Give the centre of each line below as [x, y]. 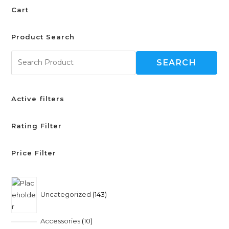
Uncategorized [65, 194]
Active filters [38, 98]
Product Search [43, 37]
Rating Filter [37, 125]
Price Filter [34, 153]
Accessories [60, 221]
